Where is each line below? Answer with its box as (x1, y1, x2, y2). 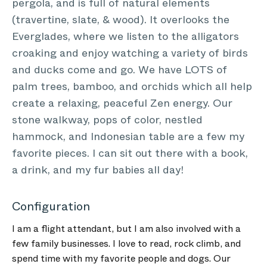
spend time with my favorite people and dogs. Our (12, 252, 231, 265)
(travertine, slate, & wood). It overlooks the (12, 12, 229, 27)
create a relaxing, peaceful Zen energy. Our (12, 95, 232, 111)
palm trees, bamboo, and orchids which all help (12, 79, 252, 94)
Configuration (12, 198, 90, 215)
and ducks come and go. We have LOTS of (12, 62, 227, 77)
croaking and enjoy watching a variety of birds (12, 45, 248, 61)
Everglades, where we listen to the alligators (12, 29, 239, 44)
